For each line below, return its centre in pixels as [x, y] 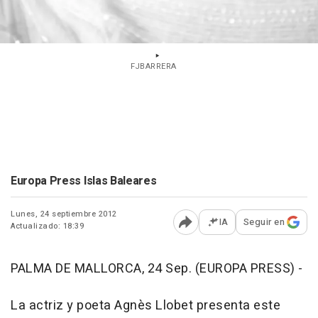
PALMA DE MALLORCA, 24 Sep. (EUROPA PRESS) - [157, 269]
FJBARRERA [154, 66]
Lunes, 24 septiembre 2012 [64, 214]
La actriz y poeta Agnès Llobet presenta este [146, 306]
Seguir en [264, 222]
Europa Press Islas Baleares [84, 181]
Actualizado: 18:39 [47, 226]
